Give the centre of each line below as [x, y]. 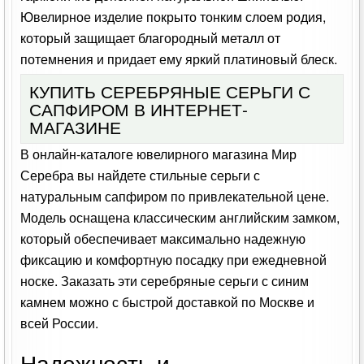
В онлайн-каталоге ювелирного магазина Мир [159, 154]
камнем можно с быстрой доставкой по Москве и [168, 302]
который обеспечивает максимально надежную [163, 239]
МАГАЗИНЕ [76, 127]
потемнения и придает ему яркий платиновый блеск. [179, 59]
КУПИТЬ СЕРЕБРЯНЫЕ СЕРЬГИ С [170, 91]
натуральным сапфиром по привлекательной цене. [175, 197]
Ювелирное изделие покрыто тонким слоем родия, [173, 17]
